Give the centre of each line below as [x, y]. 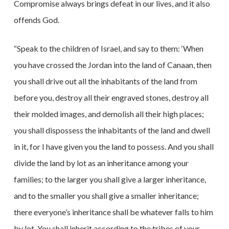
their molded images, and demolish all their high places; [109, 114]
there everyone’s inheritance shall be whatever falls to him [113, 212]
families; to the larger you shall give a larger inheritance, [110, 179]
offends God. [36, 20]
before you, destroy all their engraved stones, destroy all [111, 97]
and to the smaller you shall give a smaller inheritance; [106, 196]
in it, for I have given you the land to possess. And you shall [113, 146]
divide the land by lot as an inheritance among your [101, 163]
